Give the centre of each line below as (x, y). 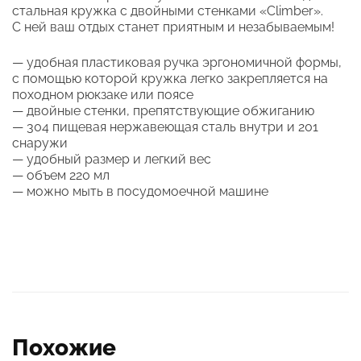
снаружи (40, 143)
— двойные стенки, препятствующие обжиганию (163, 110)
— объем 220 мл (61, 175)
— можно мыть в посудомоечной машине (140, 191)
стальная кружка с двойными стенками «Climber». (168, 10)
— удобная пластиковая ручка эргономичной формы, (177, 62)
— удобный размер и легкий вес (112, 159)
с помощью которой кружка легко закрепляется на (170, 78)
